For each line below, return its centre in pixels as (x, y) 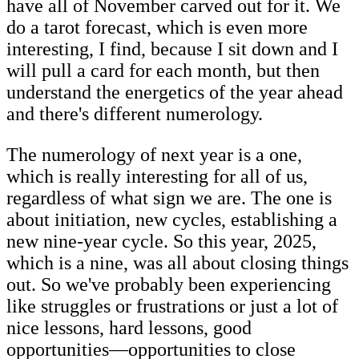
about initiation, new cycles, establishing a (172, 219)
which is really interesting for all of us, (157, 176)
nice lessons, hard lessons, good (129, 327)
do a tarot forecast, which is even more (157, 27)
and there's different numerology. (135, 113)
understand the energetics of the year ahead (175, 92)
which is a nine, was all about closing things (177, 262)
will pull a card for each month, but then (163, 70)
